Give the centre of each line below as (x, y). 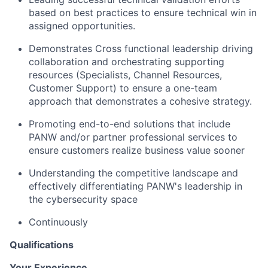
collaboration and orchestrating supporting (127, 61)
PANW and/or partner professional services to (133, 137)
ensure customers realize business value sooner (137, 150)
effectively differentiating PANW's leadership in (135, 186)
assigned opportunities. (82, 25)
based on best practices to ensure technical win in (143, 12)
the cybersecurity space (83, 199)
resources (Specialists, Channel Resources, (125, 74)
